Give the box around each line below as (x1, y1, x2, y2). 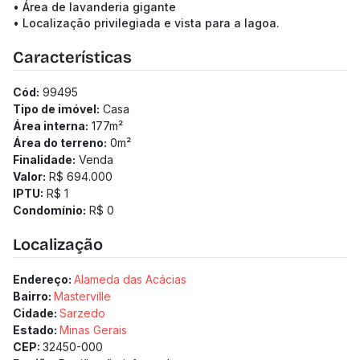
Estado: (13, 323, 59, 337)
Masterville (54, 289, 111, 303)
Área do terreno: (13, 136, 107, 149)
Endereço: (13, 272, 74, 286)
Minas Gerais (59, 323, 127, 337)
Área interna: (13, 119, 88, 133)
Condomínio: (13, 203, 86, 217)
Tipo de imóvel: (13, 102, 100, 116)
